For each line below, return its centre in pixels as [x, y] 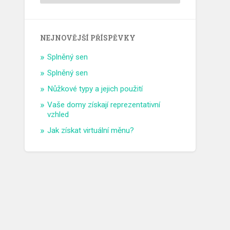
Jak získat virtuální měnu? [91, 131]
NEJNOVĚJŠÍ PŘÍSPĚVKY [88, 38]
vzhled [58, 115]
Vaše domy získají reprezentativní [104, 105]
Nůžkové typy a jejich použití [95, 89]
